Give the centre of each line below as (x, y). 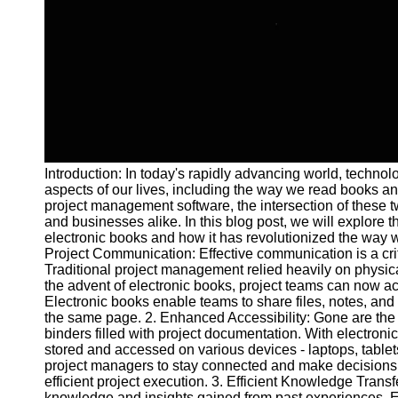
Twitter (64, 278)
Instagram (60, 247)
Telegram (58, 324)
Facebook (60, 201)
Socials (52, 153)
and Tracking (69, 13)
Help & (50, 354)
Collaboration (71, 59)
